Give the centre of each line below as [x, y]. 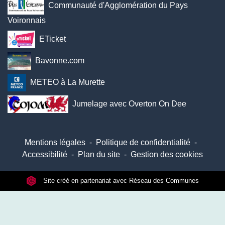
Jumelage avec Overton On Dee [130, 103]
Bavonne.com [60, 60]
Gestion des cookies [167, 154]
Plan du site [99, 154]
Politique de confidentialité [143, 142]
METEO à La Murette [67, 82]
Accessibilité [45, 154]
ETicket [52, 39]
